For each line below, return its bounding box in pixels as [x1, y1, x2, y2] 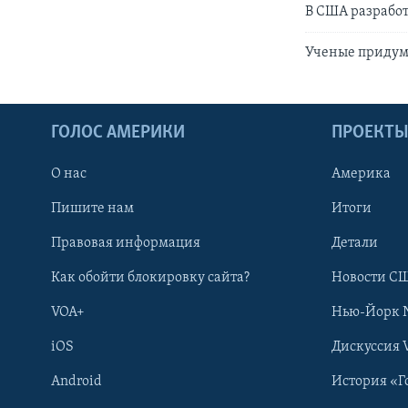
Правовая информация [51, 235, 200, 250]
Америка [331, 166, 391, 181]
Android [51, 373, 102, 389]
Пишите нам [51, 200, 134, 216]
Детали [331, 235, 378, 250]
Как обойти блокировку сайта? [51, 270, 250, 285]
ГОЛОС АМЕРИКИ [51, 123, 185, 142]
